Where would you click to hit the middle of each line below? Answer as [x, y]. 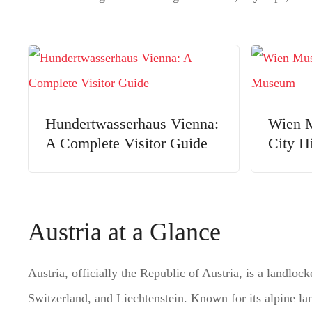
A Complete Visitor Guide [127, 143]
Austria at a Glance [124, 232]
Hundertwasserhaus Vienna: [132, 124]
